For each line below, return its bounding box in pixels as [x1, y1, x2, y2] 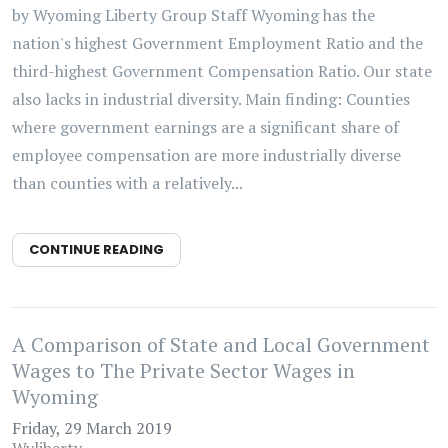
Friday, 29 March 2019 [12, 417, 172, 439]
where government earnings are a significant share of [12, 116, 399, 138]
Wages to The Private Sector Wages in [12, 357, 355, 384]
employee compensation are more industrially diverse [12, 144, 401, 166]
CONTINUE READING [29, 240, 164, 259]
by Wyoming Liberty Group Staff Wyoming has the [12, 4, 375, 26]
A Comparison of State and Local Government [12, 331, 430, 358]
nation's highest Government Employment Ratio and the [12, 32, 423, 54]
